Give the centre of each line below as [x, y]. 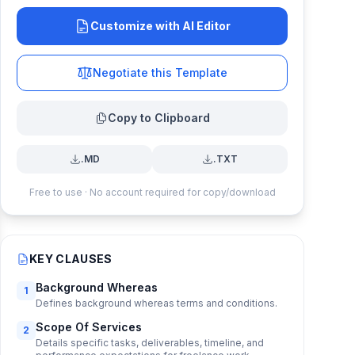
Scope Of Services [89, 327]
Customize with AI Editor [160, 26]
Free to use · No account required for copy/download [152, 192]
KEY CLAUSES [71, 259]
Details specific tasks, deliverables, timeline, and [150, 343]
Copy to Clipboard [158, 118]
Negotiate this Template [160, 73]
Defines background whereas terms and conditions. [157, 303]
